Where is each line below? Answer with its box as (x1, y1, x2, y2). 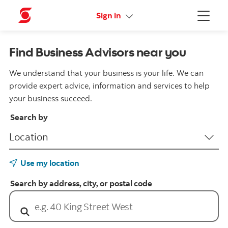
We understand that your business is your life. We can (9, 68, 204, 78)
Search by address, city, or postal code (10, 178, 152, 188)
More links (124, 10, 160, 20)
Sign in (96, 10, 123, 20)
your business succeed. (9, 93, 92, 103)
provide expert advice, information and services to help (9, 80, 210, 91)
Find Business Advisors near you (9, 44, 186, 60)
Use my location (20, 158, 79, 168)
